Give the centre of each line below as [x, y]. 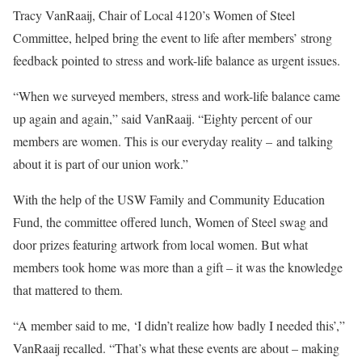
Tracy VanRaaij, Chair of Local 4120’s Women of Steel [154, 15]
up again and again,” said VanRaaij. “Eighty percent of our [162, 119]
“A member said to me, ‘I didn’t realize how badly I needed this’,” [179, 326]
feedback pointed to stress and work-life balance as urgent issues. [177, 61]
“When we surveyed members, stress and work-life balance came [177, 96]
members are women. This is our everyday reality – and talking [173, 141]
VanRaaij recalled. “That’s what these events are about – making [176, 348]
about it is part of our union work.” [101, 164]
